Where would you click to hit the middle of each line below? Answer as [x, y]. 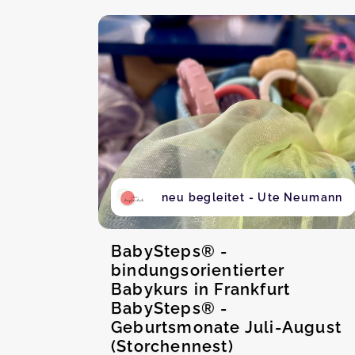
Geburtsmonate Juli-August [226, 327]
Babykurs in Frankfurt [201, 289]
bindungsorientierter [198, 270]
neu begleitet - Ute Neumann [252, 197]
